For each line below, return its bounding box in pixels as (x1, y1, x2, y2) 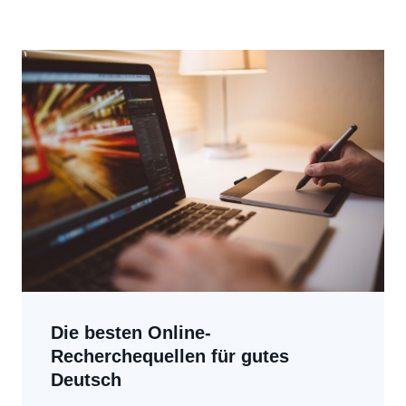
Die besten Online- (51, 322, 211, 343)
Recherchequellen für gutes (51, 345, 289, 366)
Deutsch (51, 369, 121, 390)
